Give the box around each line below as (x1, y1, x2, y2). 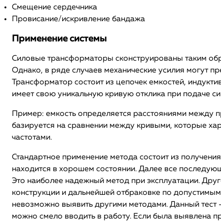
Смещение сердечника (12, 3, 97, 11)
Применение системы (12, 35, 107, 43)
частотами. (12, 134, 52, 142)
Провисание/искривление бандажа (12, 15, 145, 23)
